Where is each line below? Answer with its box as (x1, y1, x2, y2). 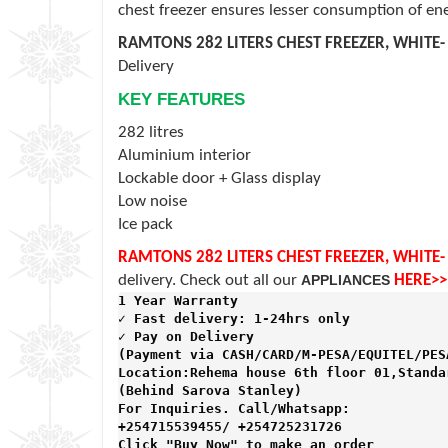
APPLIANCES (297, 271, 394, 288)
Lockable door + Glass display (118, 169, 321, 187)
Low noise (118, 192, 187, 210)
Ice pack (118, 215, 173, 233)
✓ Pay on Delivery (118, 328, 262, 344)
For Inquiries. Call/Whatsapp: (118, 400, 358, 416)
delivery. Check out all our (118, 271, 297, 289)
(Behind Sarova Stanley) (118, 382, 302, 398)
